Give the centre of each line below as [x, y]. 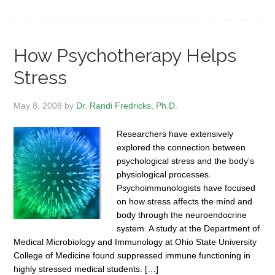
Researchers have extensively [175, 134]
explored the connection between [181, 147]
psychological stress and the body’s [186, 161]
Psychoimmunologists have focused [186, 188]
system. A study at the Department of [188, 228]
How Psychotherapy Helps [125, 56]
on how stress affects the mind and [185, 201]
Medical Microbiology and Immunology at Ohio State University [135, 242]
